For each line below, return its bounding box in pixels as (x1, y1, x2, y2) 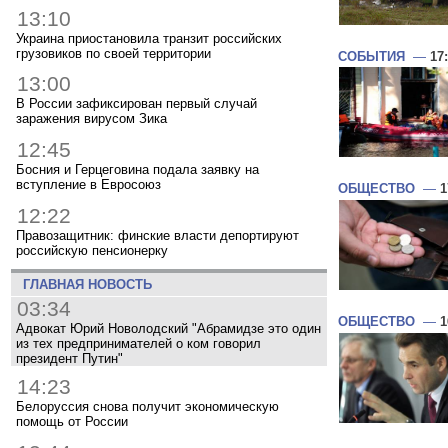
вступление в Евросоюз (16, 176, 161, 192)
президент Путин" (16, 350, 123, 366)
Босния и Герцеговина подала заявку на (16, 161, 259, 177)
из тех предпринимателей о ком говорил (16, 335, 261, 351)
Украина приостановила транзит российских (16, 30, 282, 46)
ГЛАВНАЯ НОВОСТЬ (14, 276, 152, 292)
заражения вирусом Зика (16, 111, 167, 127)
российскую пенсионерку (16, 242, 168, 258)
